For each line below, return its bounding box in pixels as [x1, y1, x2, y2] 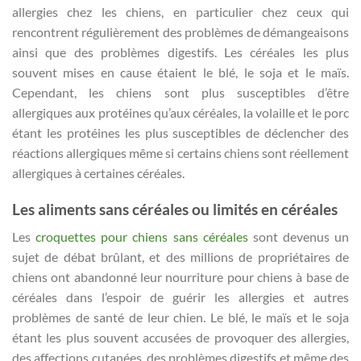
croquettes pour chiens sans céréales [35, 229, 248, 245]
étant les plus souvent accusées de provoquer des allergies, [12, 330, 349, 346]
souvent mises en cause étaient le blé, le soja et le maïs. [12, 64, 349, 81]
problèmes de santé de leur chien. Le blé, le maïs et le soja [12, 309, 349, 326]
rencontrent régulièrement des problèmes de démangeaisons [12, 24, 349, 40]
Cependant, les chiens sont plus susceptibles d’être [12, 85, 349, 101]
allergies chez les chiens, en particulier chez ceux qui [12, 4, 349, 20]
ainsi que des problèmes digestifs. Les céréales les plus [12, 44, 349, 60]
